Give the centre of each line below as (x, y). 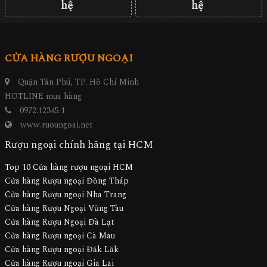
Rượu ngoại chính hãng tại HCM (79, 145)
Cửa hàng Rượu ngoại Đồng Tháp (67, 181)
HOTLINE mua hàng (43, 96)
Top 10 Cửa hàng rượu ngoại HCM (69, 167)
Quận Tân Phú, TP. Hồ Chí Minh (77, 82)
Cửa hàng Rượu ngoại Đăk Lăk (62, 249)
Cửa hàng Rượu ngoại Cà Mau (60, 235)
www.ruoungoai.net (57, 125)
